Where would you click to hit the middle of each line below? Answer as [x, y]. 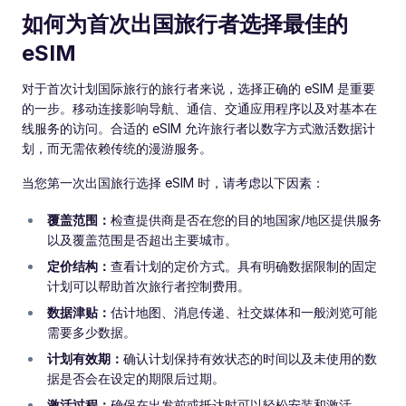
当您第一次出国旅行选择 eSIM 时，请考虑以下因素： [173, 183]
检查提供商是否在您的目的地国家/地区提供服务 [246, 220]
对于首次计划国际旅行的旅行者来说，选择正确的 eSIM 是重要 [198, 88]
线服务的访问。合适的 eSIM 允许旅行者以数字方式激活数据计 [198, 128]
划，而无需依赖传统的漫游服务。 [117, 148]
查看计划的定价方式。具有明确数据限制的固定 [244, 266]
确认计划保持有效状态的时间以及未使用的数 [250, 358]
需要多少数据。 [92, 332]
